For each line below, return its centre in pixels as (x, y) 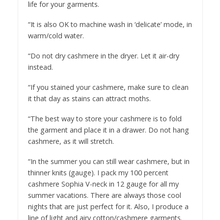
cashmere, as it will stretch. (71, 141)
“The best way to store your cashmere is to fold (105, 119)
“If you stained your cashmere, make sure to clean (108, 87)
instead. (40, 67)
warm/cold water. (56, 36)
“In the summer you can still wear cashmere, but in (109, 161)
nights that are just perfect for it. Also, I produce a (108, 206)
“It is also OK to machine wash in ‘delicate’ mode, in (110, 25)
